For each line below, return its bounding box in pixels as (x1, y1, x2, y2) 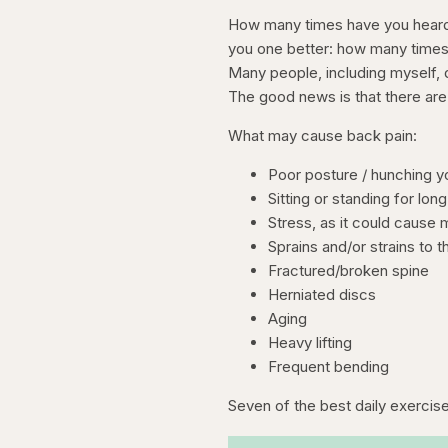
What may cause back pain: (228, 125, 418, 145)
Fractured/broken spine (268, 260, 430, 280)
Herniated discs (268, 284, 377, 304)
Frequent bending (268, 356, 390, 376)
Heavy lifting (268, 332, 357, 352)
